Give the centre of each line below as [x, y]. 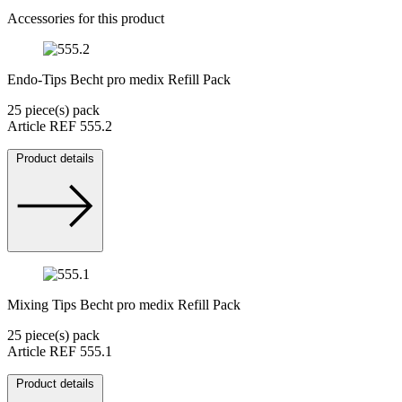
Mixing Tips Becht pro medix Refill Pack [124, 305]
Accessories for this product [86, 19]
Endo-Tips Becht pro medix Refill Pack [119, 80]
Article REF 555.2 [60, 127]
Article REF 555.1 [60, 352]
